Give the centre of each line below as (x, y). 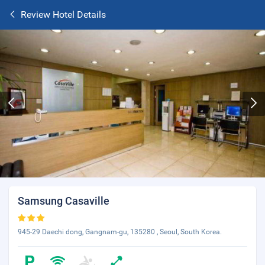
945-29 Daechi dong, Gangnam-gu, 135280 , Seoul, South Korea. (120, 232)
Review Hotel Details (63, 14)
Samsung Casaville (64, 201)
